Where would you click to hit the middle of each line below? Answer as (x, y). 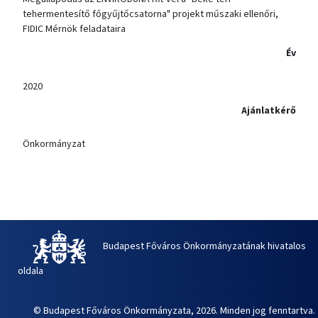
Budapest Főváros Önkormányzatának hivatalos (204, 247)
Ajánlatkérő (268, 110)
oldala (30, 271)
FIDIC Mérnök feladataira (74, 29)
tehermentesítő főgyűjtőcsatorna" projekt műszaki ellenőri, (150, 14)
